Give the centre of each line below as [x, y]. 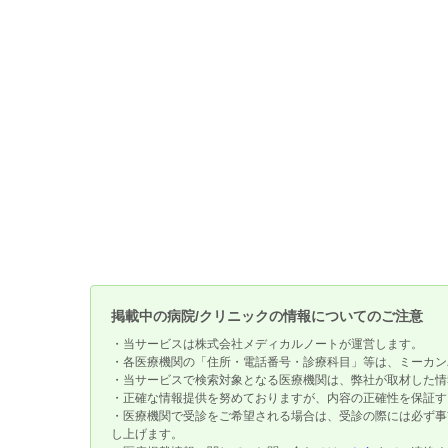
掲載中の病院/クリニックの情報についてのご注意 [266, 316]
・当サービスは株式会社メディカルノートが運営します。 [266, 344]
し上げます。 [146, 434]
